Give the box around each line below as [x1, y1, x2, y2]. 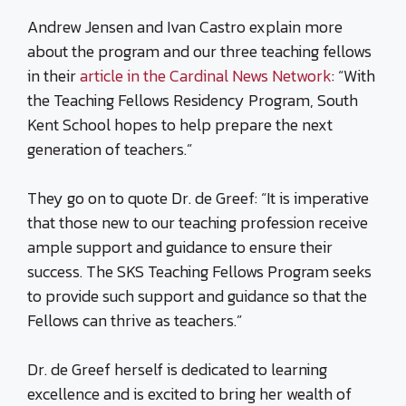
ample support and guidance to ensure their [27, 235, 333, 259]
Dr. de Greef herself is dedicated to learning [27, 357, 327, 382]
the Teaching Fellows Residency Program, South [27, 88, 358, 112]
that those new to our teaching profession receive [27, 210, 368, 235]
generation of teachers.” [27, 137, 192, 161]
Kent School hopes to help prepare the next [27, 112, 333, 137]
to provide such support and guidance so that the [27, 284, 367, 308]
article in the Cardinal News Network [80, 63, 332, 88]
